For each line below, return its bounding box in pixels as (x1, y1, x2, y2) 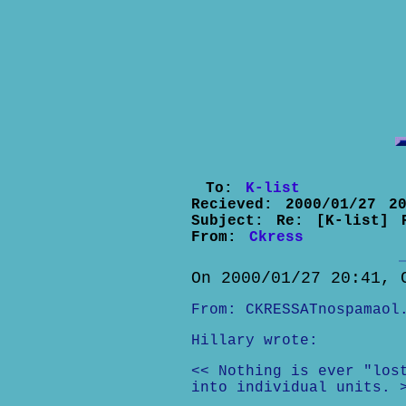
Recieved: (190, 197, 285, 213)
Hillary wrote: (190, 333, 318, 349)
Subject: (190, 213, 276, 229)
